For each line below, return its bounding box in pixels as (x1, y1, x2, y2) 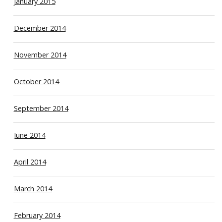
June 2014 (13, 130, 46, 140)
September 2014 (13, 104, 68, 113)
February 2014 (13, 211, 60, 220)
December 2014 (13, 23, 66, 33)
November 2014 (13, 50, 66, 60)
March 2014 (13, 184, 52, 194)
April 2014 (13, 157, 46, 167)
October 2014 (13, 77, 59, 87)
